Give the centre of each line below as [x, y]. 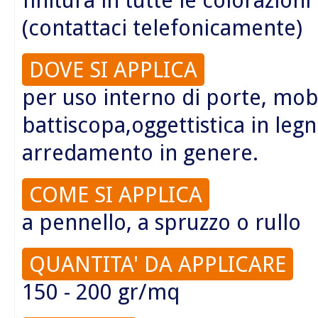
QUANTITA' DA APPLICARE [158, 264]
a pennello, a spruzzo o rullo [161, 222]
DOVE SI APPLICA [113, 69]
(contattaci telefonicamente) [162, 27]
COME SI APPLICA [116, 194]
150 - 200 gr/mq [101, 291]
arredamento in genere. [140, 152]
